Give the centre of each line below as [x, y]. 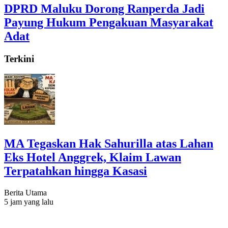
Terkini [19, 59]
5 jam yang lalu [29, 202]
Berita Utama [25, 193]
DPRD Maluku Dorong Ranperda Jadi [104, 8]
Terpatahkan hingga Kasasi [76, 171]
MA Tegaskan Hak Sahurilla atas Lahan [109, 144]
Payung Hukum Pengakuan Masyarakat [109, 22]
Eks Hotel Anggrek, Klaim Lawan [93, 158]
